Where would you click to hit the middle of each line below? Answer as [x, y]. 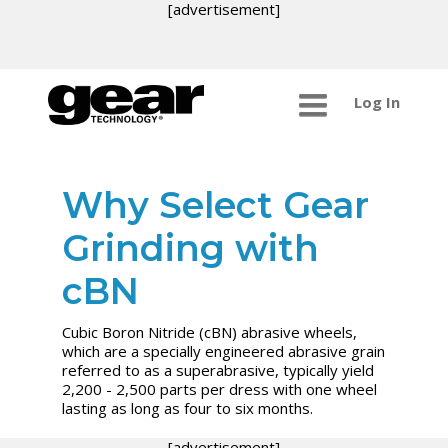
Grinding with [191, 247]
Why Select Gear [216, 204]
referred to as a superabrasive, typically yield [218, 369]
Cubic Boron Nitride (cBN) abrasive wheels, [210, 331]
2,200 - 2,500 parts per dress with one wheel [220, 388]
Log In [376, 102]
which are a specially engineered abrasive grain [224, 350]
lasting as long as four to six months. [188, 407]
